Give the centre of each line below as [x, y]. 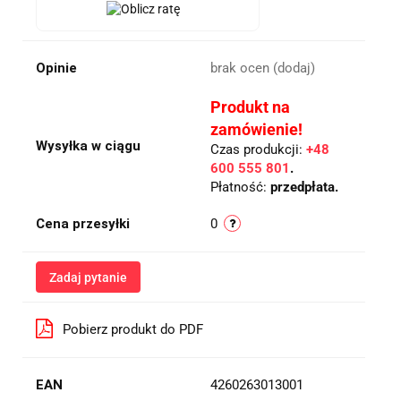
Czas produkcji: [258, 150]
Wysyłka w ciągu [88, 146]
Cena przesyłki [83, 224]
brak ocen [242, 68]
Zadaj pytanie [88, 278]
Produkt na [250, 107]
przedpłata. [304, 188]
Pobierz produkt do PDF [133, 330]
